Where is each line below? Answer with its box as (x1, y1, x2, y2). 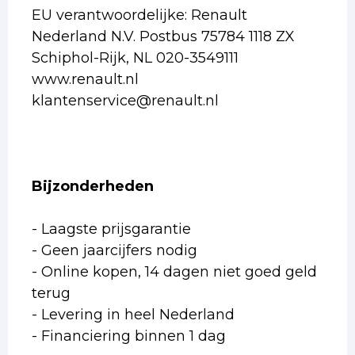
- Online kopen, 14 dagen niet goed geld (32, 262, 317, 281)
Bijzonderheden (32, 177, 154, 195)
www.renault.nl (32, 70, 139, 88)
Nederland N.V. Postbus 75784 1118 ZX (32, 27, 295, 45)
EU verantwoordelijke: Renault (32, 6, 247, 24)
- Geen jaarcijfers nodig (32, 241, 197, 259)
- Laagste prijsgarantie (32, 219, 195, 238)
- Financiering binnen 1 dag (32, 326, 230, 345)
